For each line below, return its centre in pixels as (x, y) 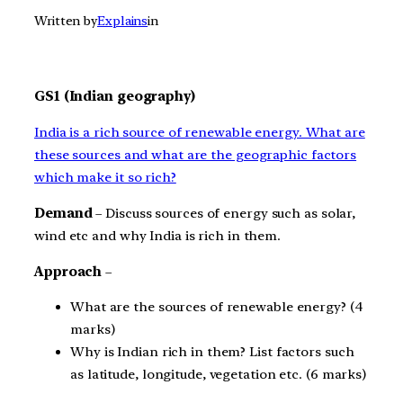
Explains (123, 21)
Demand (65, 213)
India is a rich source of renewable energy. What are (200, 133)
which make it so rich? (105, 178)
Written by (66, 21)
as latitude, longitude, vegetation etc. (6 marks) (219, 375)
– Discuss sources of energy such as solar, (226, 213)
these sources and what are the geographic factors (196, 155)
